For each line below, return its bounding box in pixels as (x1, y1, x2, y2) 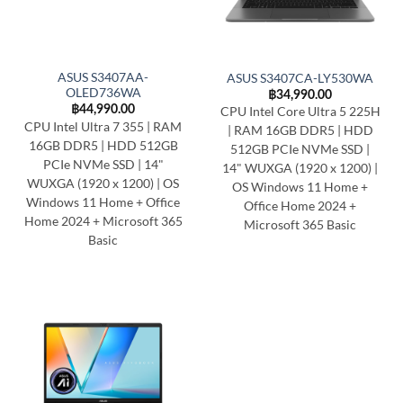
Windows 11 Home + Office (26, 194, 180, 210)
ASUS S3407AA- (58, 70, 148, 85)
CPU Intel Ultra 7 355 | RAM (24, 119, 182, 134)
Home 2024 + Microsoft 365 (23, 213, 183, 228)
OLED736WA (65, 85, 141, 101)
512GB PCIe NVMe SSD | (230, 142, 370, 157)
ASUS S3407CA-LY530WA (227, 70, 373, 85)
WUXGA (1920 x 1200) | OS (27, 175, 179, 191)
